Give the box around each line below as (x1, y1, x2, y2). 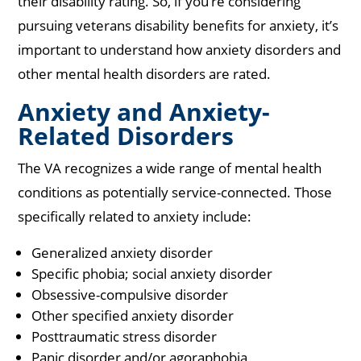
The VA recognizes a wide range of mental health (18, 159, 322, 178)
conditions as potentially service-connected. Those (18, 183, 333, 202)
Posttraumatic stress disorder (31, 327, 218, 346)
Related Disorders (18, 119, 234, 153)
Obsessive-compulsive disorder (31, 285, 229, 305)
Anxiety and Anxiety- (18, 95, 271, 129)
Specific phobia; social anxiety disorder (31, 264, 273, 284)
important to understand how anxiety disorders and (18, 40, 342, 60)
